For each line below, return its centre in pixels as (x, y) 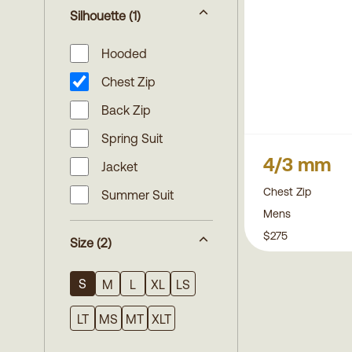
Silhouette (98, 16)
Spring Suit (132, 138)
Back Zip (126, 110)
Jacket (119, 167)
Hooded (124, 53)
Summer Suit (137, 195)
